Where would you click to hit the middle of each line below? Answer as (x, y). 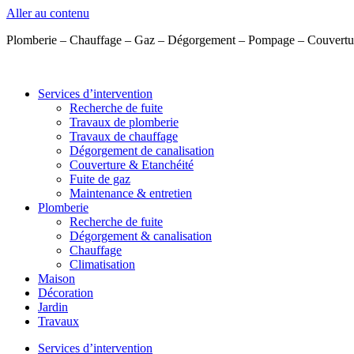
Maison (56, 279)
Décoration (66, 293)
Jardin (53, 307)
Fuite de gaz (100, 179)
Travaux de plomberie (124, 122)
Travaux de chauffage (124, 136)
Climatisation (102, 264)
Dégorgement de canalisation (142, 151)
